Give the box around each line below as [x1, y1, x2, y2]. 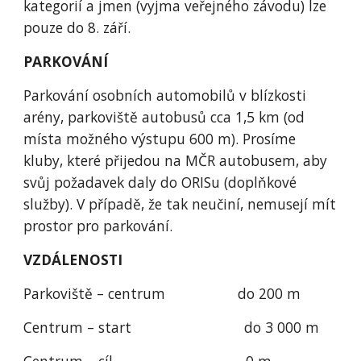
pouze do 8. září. [23, 18, 131, 37]
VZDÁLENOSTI [23, 250, 123, 269]
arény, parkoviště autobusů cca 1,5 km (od [23, 107, 305, 127]
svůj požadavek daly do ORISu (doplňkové [23, 172, 297, 192]
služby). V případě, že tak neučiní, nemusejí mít [23, 194, 337, 214]
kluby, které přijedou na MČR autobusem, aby [23, 151, 328, 170]
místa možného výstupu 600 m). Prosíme [23, 129, 297, 148]
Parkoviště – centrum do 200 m [23, 284, 301, 303]
